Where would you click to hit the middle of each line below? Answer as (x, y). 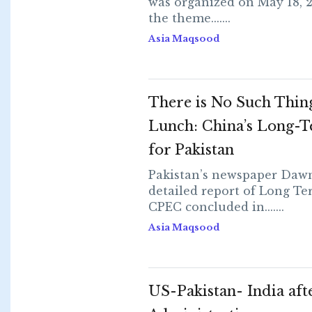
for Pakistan (191, 150)
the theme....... (189, 18)
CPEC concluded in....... (216, 207)
